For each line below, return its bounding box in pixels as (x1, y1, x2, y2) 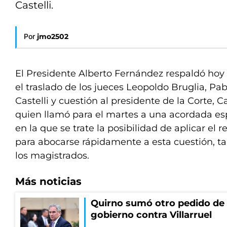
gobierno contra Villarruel (91, 209, 212, 220)
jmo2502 (37, 32, 68, 41)
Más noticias (15, 175, 82, 187)
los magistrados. (15, 150, 89, 161)
